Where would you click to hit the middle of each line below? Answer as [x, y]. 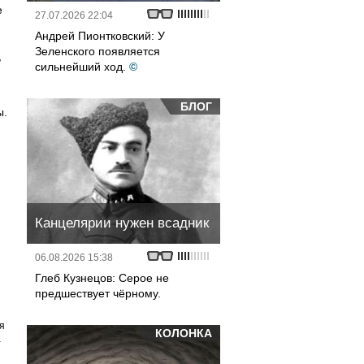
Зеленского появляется [97, 51]
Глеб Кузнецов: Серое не [102, 278]
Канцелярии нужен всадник [122, 223]
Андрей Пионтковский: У [100, 36]
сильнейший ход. [80, 67]
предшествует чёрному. [98, 293]
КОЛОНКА [184, 333]
